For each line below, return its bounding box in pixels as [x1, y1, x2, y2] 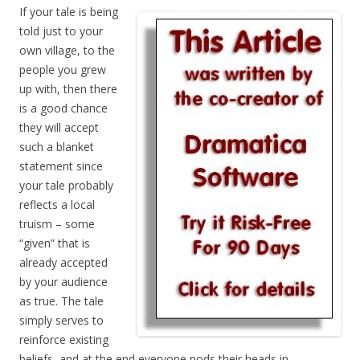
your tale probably [19, 178, 113, 194]
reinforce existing [19, 332, 108, 348]
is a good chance [19, 100, 108, 117]
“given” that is [19, 235, 90, 252]
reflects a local [19, 197, 95, 213]
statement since [19, 158, 103, 174]
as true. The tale [19, 293, 104, 309]
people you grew [19, 62, 106, 78]
